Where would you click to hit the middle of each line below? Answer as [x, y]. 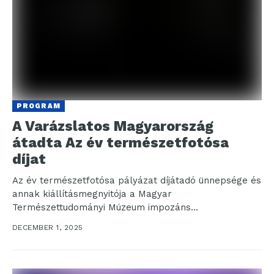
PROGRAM [39, 106]
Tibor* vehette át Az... [62, 234]
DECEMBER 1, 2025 [48, 227]
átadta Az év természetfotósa [120, 143]
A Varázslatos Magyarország [113, 126]
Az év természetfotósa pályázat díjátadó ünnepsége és [137, 180]
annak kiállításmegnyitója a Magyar [92, 194]
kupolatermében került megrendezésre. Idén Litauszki [135, 220]
